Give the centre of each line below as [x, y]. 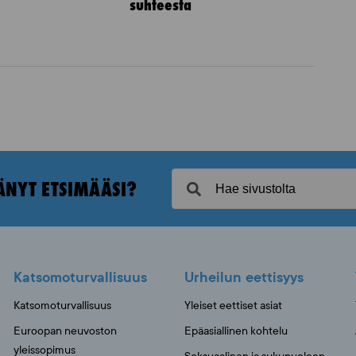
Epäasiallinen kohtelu [236, 331]
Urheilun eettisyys [244, 277]
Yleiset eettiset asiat [233, 306]
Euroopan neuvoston [65, 331]
